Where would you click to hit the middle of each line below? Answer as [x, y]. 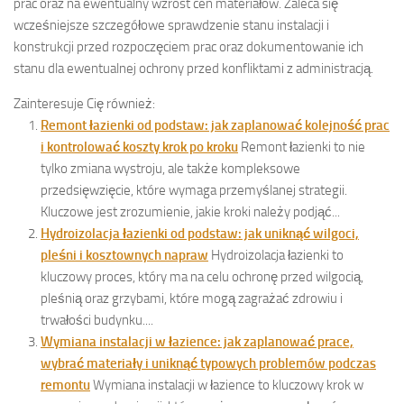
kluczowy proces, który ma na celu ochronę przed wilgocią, [202, 277]
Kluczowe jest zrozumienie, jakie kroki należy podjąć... [190, 212]
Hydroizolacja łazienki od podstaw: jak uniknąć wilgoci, [200, 234]
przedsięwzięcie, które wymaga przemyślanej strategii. [194, 191]
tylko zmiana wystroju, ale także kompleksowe [170, 169]
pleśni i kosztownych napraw [124, 256]
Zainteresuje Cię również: [84, 104]
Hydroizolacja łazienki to [277, 256]
